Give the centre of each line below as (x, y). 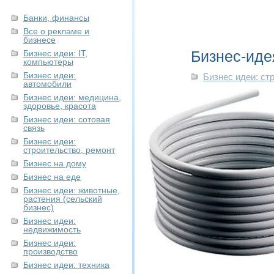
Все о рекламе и (56, 31)
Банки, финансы (56, 18)
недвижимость (52, 229)
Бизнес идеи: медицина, (72, 97)
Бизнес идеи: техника (66, 265)
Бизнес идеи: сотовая (67, 119)
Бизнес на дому (55, 163)
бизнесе (39, 40)
